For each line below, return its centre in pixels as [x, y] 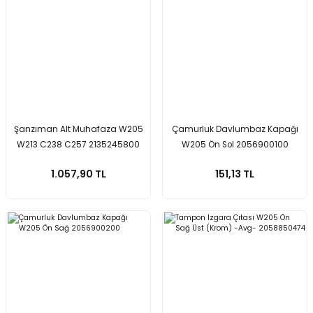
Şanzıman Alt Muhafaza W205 [78, 129]
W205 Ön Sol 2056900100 [235, 145]
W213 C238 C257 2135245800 [78, 145]
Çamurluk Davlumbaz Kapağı [235, 129]
